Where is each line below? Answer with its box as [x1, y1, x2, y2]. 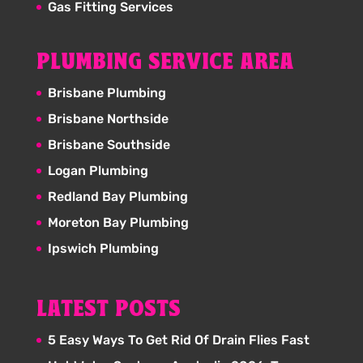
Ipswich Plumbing [47, 240, 159, 256]
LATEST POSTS [36, 297, 181, 322]
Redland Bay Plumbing [47, 188, 188, 204]
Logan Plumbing [47, 162, 148, 178]
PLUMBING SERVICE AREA [36, 49, 294, 75]
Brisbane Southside [47, 136, 170, 152]
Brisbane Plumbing [47, 84, 166, 100]
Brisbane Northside [47, 110, 169, 126]
